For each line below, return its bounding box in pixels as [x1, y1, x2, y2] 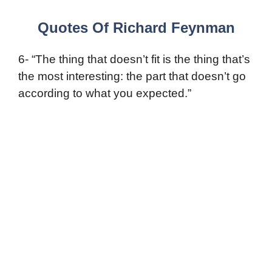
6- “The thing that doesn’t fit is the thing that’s [18, 53, 250, 66]
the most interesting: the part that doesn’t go [18, 70, 246, 83]
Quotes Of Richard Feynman [37, 19, 235, 36]
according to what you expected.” [18, 87, 191, 100]
